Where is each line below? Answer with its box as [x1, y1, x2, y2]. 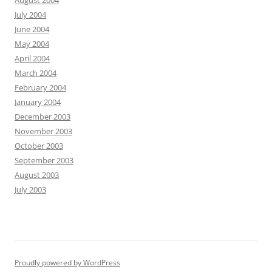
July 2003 [15, 184, 46, 195]
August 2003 [15, 169, 59, 180]
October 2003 [15, 140, 63, 151]
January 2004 [15, 97, 61, 107]
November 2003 [15, 126, 72, 137]
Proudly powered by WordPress [15, 257, 120, 268]
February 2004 [15, 82, 66, 93]
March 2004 [15, 67, 56, 78]
